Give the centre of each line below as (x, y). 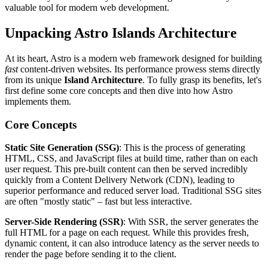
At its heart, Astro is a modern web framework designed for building (133, 58)
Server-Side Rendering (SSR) (64, 222)
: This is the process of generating (182, 148)
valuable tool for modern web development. (87, 8)
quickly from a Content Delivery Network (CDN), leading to (120, 180)
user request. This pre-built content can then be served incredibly (126, 169)
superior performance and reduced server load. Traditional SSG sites (133, 191)
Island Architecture (103, 80)
